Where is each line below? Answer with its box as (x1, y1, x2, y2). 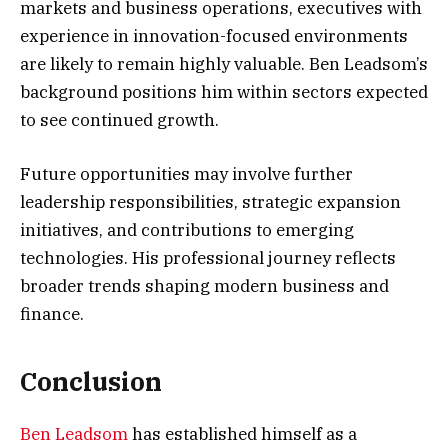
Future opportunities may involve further (20, 163, 353, 186)
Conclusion (20, 364, 162, 398)
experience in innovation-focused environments (20, 25, 408, 48)
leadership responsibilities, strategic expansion (20, 191, 401, 214)
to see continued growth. (20, 109, 219, 132)
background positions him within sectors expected (20, 81, 428, 104)
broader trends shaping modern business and (20, 275, 389, 298)
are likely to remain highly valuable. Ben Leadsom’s (20, 53, 428, 76)
